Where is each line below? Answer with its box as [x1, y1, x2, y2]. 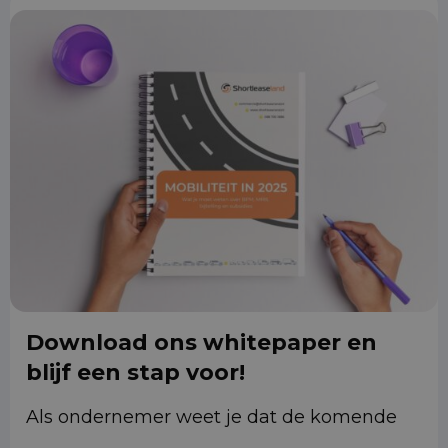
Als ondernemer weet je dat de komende [26, 406, 397, 429]
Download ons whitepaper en [26, 329, 377, 357]
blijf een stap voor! [26, 359, 245, 387]
